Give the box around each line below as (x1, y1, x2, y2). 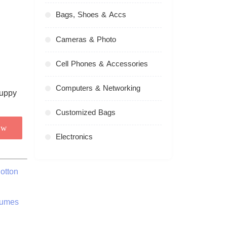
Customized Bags (55, 105, 116, 120)
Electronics (55, 129, 93, 144)
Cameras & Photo (55, 32, 116, 47)
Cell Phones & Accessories (55, 56, 148, 71)
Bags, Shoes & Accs (55, 8, 126, 22)
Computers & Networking (55, 81, 140, 95)
